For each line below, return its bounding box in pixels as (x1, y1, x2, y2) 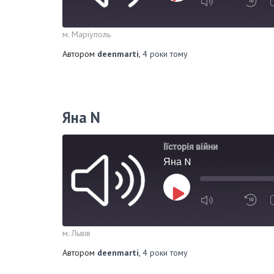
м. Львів (62, 228, 91, 239)
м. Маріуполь (62, 29, 111, 40)
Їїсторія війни (163, 142, 218, 152)
